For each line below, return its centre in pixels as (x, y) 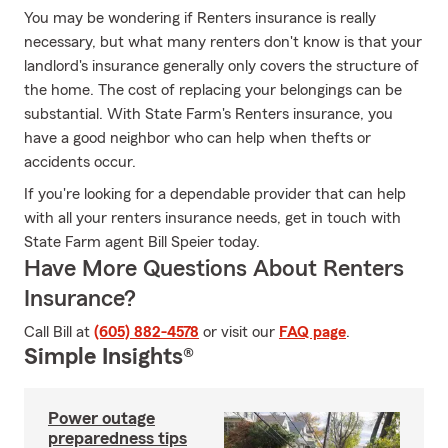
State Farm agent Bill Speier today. (142, 242)
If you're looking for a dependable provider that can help (215, 194)
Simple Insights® (109, 357)
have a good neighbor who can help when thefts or (197, 138)
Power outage (101, 418)
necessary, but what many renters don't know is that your (223, 42)
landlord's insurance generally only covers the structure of (221, 66)
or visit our (239, 332)
